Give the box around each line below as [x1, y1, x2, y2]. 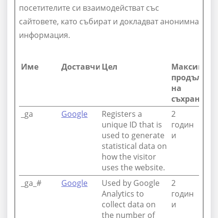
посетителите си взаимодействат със [19, 2, 159, 13]
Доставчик [61, 61, 106, 72]
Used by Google [102, 178, 160, 188]
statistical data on [102, 141, 167, 151]
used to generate [102, 130, 164, 141]
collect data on [102, 199, 156, 210]
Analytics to [102, 188, 144, 199]
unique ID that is [102, 119, 162, 130]
